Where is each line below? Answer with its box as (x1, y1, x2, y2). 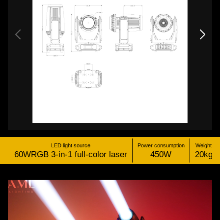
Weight (195, 142, 212, 148)
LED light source (51, 142, 90, 148)
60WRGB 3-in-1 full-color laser (14, 149, 127, 159)
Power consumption (137, 142, 185, 148)
